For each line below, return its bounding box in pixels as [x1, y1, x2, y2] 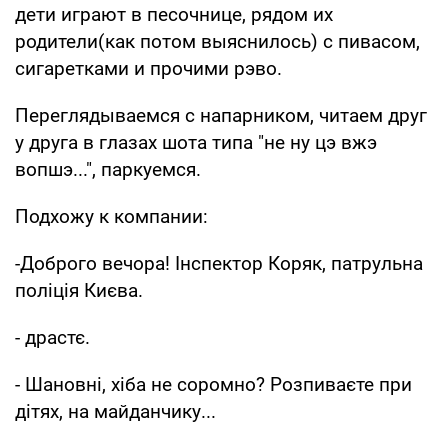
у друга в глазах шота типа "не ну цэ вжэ [15, 130, 377, 154]
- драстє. [15, 325, 90, 349]
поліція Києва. [15, 278, 143, 302]
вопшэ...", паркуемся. [15, 157, 201, 181]
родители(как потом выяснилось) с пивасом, [15, 29, 420, 53]
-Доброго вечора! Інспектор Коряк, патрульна [15, 251, 423, 275]
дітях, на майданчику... [15, 399, 216, 423]
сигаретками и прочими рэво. [15, 56, 282, 80]
